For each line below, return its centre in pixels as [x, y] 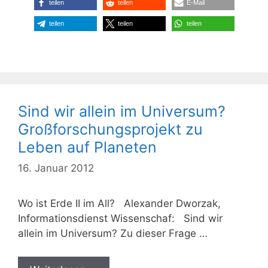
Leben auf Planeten [87, 147]
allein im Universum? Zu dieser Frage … [113, 234]
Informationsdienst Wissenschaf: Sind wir [120, 219]
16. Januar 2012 [56, 168]
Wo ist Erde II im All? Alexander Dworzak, [119, 204]
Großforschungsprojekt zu [110, 129]
